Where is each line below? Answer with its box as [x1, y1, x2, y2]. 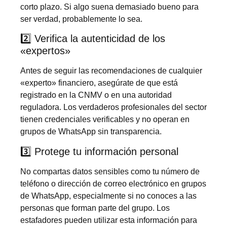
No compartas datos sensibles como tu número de [20, 167, 200, 176]
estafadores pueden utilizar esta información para [20, 215, 197, 224]
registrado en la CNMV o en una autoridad [20, 91, 172, 100]
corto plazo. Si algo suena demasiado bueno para [20, 2, 199, 11]
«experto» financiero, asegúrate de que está [20, 79, 178, 88]
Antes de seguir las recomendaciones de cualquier [20, 66, 202, 75]
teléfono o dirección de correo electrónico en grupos [20, 179, 206, 188]
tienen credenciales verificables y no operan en [20, 115, 190, 124]
